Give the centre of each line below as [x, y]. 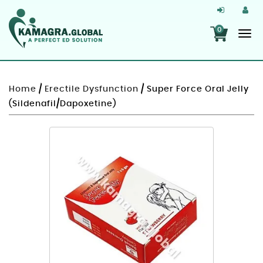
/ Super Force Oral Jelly [194, 90]
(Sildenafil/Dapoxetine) [63, 104]
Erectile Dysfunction [92, 90]
